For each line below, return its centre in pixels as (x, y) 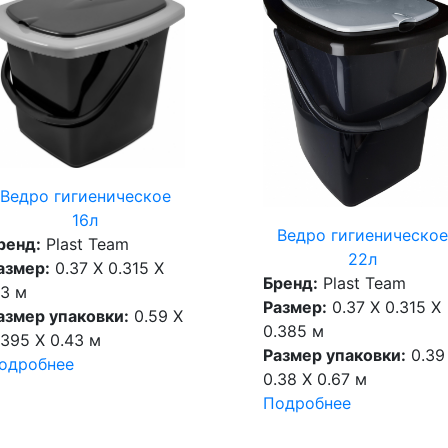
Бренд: (290, 283)
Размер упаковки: (334, 355)
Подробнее (306, 403)
